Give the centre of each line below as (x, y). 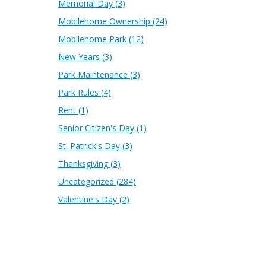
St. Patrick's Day (89, 145)
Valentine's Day (88, 199)
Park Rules (78, 92)
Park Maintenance (93, 74)
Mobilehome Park (92, 39)
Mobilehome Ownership (104, 21)
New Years (79, 56)
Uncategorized (86, 181)
